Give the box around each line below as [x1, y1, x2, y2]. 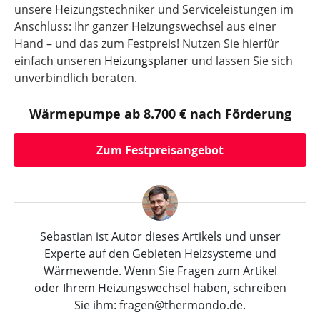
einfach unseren [14, 53, 104, 69]
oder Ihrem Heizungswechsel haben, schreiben [34, 280, 286, 296]
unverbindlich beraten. [14, 70, 137, 86]
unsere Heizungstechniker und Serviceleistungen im [14, 1, 294, 17]
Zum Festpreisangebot [96, 142, 224, 158]
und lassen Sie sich [189, 53, 293, 69]
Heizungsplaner [104, 53, 189, 69]
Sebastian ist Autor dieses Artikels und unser [39, 229, 281, 244]
